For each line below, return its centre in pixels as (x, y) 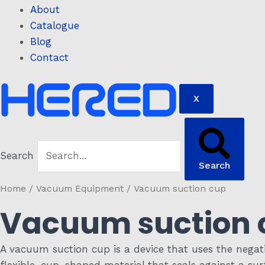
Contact (49, 57)
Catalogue (55, 25)
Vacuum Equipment (80, 189)
